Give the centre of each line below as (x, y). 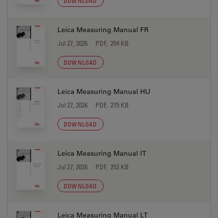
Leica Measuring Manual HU (104, 91)
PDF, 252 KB (112, 167)
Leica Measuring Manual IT (102, 153)
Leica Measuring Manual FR (103, 30)
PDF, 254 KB (112, 43)
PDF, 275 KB (112, 105)
